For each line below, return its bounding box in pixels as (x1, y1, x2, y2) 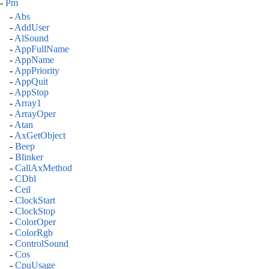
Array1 (14, 98, 41, 109)
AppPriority (14, 65, 59, 76)
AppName (14, 55, 54, 65)
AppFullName (14, 44, 69, 55)
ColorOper (15, 217, 56, 228)
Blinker (15, 152, 43, 163)
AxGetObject (14, 130, 65, 141)
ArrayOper (14, 109, 56, 119)
